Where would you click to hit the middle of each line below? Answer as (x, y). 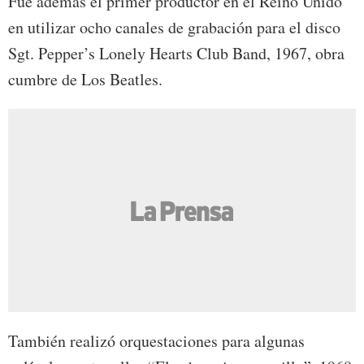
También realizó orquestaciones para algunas (156, 340)
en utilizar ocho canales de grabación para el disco (174, 27)
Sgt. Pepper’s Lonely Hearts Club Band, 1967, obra (176, 53)
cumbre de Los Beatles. (85, 79)
